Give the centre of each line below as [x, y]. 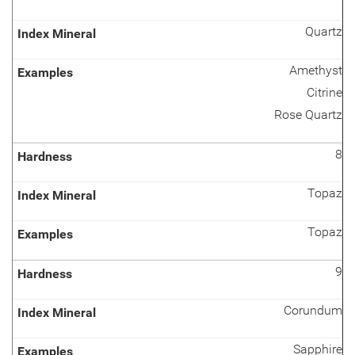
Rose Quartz [308, 115]
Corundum [313, 310]
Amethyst [316, 70]
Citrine [324, 92]
